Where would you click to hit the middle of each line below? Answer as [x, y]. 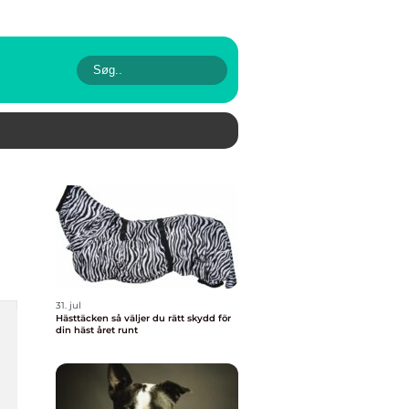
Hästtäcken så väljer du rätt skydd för [84, 318]
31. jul [68, 305]
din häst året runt [97, 330]
